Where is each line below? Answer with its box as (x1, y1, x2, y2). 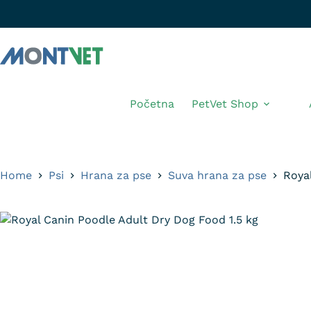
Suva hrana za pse (168, 169, 267, 182)
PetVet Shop (192, 97, 258, 110)
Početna (130, 97, 174, 110)
